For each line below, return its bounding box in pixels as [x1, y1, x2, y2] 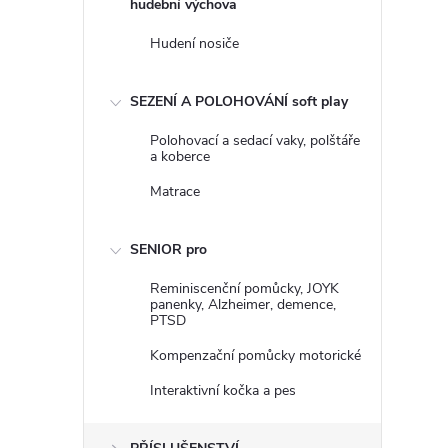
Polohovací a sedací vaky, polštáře [150, 131, 360, 150]
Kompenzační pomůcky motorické [150, 346, 361, 365]
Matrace [150, 182, 200, 201]
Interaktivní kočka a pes [150, 381, 296, 400]
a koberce [150, 147, 210, 166]
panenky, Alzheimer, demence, [150, 295, 336, 314]
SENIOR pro [130, 240, 207, 259]
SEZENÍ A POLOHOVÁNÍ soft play [130, 92, 348, 111]
